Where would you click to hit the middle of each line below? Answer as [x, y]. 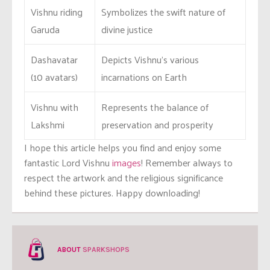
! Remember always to [187, 162]
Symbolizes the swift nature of [163, 11]
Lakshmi [48, 124]
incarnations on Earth [144, 77]
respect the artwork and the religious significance [124, 177]
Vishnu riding [57, 11]
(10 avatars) [54, 77]
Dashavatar [54, 59]
